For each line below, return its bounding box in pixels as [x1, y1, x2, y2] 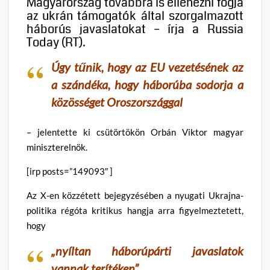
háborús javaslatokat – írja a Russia [27, 20, 243, 38]
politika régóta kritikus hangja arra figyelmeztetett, [27, 205, 243, 216]
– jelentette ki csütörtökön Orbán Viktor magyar [27, 127, 243, 138]
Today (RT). [27, 33, 86, 51]
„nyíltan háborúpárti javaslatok [51, 243, 243, 259]
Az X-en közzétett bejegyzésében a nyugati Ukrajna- [27, 190, 243, 201]
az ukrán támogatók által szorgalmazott [27, 7, 243, 25]
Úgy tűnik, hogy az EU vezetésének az [51, 59, 243, 74]
